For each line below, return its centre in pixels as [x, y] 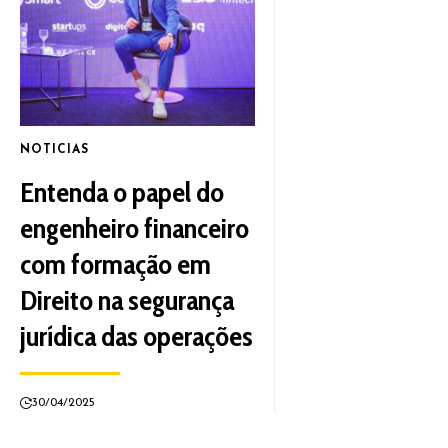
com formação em [115, 264]
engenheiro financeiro [134, 228]
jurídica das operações [136, 336]
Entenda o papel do [122, 192]
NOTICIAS [54, 150]
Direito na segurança [127, 300]
